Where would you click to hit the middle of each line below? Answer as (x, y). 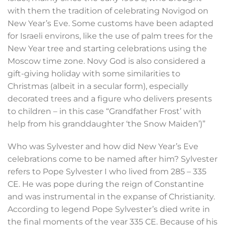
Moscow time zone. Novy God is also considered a (106, 61)
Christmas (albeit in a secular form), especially (98, 86)
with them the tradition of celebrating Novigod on (108, 11)
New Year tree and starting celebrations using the (107, 48)
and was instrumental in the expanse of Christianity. (111, 197)
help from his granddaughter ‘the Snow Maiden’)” (106, 124)
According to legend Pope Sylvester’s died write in (109, 209)
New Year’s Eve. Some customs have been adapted (110, 23)
